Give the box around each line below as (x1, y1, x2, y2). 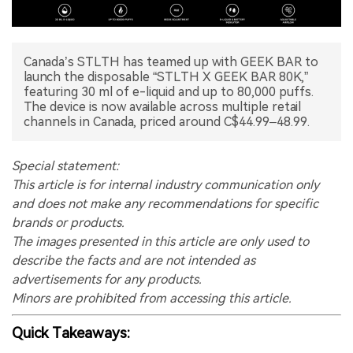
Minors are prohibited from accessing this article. (12, 290, 292, 306)
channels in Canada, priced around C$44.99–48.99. (24, 113, 310, 129)
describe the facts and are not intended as (12, 252, 255, 268)
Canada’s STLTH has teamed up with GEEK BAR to (24, 54, 318, 69)
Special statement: (12, 158, 119, 173)
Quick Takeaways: (12, 324, 130, 342)
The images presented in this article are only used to (12, 233, 309, 249)
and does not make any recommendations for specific (12, 195, 318, 211)
